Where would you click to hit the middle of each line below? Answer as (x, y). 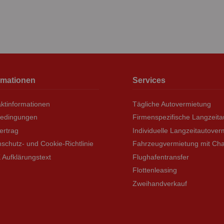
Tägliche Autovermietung (171, 104)
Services (149, 80)
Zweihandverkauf (159, 183)
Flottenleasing (154, 170)
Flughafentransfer (160, 157)
